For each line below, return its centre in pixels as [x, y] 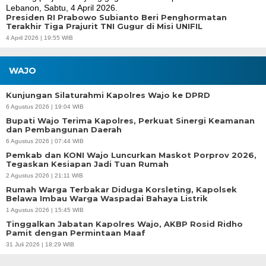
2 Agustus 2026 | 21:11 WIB [45, 175]
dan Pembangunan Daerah [64, 129]
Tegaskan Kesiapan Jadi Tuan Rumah [87, 164]
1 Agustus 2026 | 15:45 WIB [45, 210]
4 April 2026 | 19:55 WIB [39, 38]
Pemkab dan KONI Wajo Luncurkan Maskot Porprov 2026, [131, 155]
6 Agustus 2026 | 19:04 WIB [45, 107]
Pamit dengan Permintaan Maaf [76, 233]
